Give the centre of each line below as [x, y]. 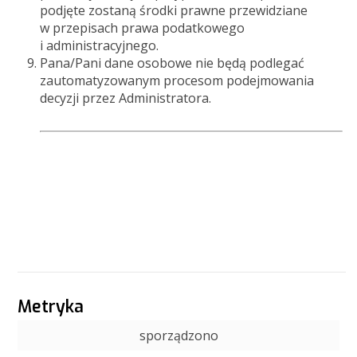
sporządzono [178, 336]
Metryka [51, 306]
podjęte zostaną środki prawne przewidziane [174, 10]
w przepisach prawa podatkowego [143, 28]
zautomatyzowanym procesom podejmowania [177, 80]
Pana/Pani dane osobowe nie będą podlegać [173, 63]
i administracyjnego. [100, 45]
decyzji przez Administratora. [126, 98]
